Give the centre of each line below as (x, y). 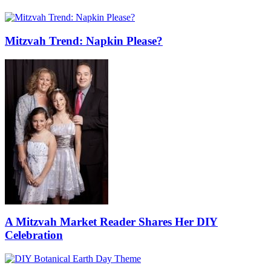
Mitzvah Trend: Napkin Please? (84, 41)
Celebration (34, 235)
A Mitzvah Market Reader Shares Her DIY (111, 222)
